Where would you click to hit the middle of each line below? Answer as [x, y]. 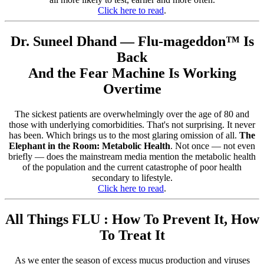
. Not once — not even [213, 146]
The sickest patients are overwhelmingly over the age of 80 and [132, 114]
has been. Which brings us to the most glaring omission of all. [124, 135]
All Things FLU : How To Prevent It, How [132, 219]
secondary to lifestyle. [132, 178]
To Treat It [132, 235]
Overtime [132, 89]
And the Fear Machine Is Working [132, 73]
